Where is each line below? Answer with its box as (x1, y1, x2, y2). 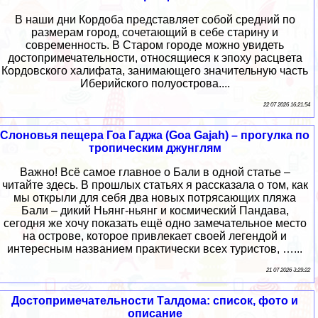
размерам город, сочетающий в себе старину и (31, 26, 278, 39)
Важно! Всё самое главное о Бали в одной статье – (19, 166, 290, 179)
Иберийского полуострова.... (79, 77, 230, 90)
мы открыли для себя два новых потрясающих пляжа (13, 192, 296, 204)
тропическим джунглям (88, 142, 221, 155)
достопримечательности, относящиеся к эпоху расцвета (7, 52, 302, 65)
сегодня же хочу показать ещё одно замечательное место (3, 217, 307, 230)
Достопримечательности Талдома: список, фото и (11, 295, 298, 307)
